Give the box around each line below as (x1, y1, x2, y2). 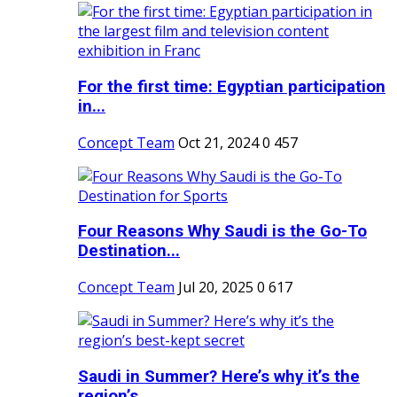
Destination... (78, 241, 180, 261)
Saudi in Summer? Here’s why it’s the (78, 366, 360, 386)
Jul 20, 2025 (178, 277, 253, 298)
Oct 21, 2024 (178, 132, 259, 152)
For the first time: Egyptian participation (78, 76, 385, 97)
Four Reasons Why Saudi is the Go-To (78, 222, 367, 242)
